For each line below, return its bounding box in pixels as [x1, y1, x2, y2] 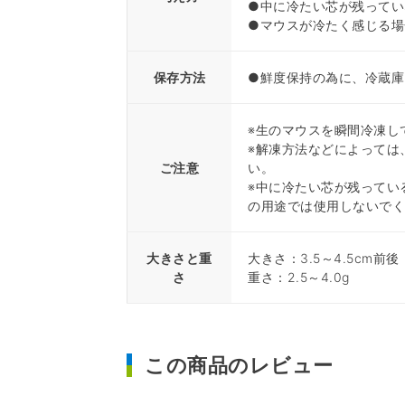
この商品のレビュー [145, 353, 334, 377]
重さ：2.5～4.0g [248, 268, 350, 285]
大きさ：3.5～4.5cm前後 [248, 250, 400, 266]
